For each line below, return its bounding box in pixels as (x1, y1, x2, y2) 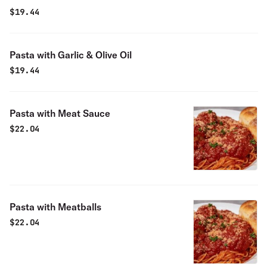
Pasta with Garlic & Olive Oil (10, 49, 132, 61)
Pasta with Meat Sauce (10, 107, 110, 119)
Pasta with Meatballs (10, 201, 101, 213)
